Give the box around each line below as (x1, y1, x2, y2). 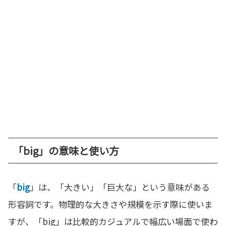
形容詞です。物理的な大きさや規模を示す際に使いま (8, 197, 213, 210)
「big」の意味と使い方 (13, 143, 119, 158)
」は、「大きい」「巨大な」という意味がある (30, 180, 210, 193)
